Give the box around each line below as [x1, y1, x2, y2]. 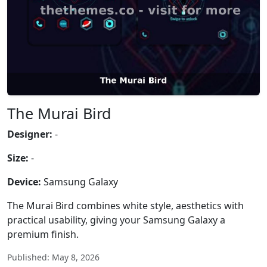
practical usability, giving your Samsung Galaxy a [7, 213, 225, 226]
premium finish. [7, 228, 79, 241]
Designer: [7, 128, 52, 141]
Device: [7, 175, 41, 188]
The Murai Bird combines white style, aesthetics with [7, 199, 244, 212]
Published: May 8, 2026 [7, 252, 100, 263]
